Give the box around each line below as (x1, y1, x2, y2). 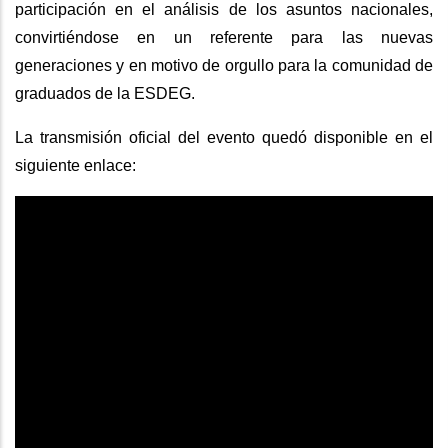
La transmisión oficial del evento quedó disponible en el (15, 129, 433, 147)
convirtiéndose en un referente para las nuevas (15, 29, 433, 47)
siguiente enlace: (15, 157, 140, 175)
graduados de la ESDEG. (15, 85, 199, 103)
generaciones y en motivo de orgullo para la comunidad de (15, 57, 433, 75)
